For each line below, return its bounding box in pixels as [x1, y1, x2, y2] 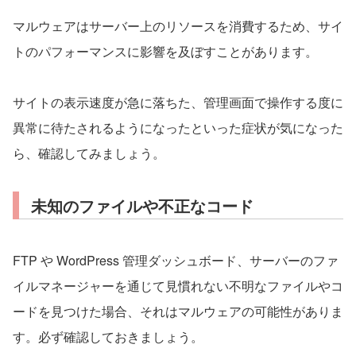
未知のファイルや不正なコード [31, 193, 253, 217]
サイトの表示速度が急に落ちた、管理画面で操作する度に [13, 92, 343, 111]
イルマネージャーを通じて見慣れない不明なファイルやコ [13, 276, 343, 295]
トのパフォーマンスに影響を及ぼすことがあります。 [13, 41, 318, 60]
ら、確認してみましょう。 [13, 143, 165, 162]
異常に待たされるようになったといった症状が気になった [13, 118, 343, 137]
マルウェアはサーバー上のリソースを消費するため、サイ [13, 16, 343, 35]
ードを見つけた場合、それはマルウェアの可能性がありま [13, 301, 343, 320]
